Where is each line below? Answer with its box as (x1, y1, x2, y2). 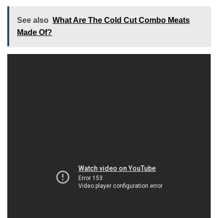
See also (17, 16, 49, 25)
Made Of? (17, 28, 52, 37)
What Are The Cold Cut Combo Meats (53, 16, 190, 25)
